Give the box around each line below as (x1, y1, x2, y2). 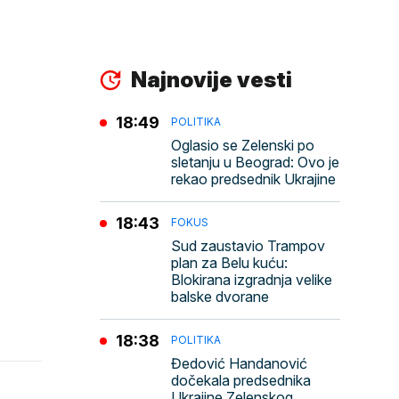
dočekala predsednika (171, 371, 311, 389)
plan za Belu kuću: (171, 254, 288, 272)
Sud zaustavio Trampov (171, 237, 325, 255)
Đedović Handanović (171, 354, 307, 372)
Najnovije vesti (131, 67, 292, 93)
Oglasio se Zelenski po (171, 136, 314, 154)
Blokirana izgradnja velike (171, 271, 332, 289)
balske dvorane (171, 288, 269, 305)
